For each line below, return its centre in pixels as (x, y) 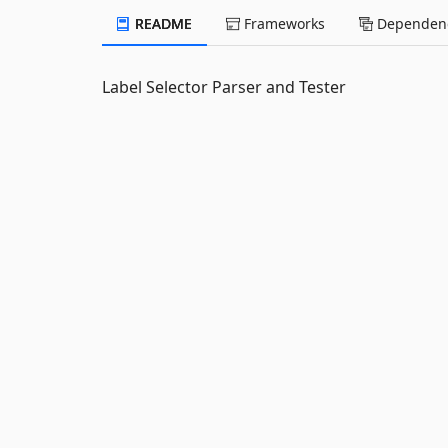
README (161, 23)
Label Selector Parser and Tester (224, 87)
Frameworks (282, 23)
